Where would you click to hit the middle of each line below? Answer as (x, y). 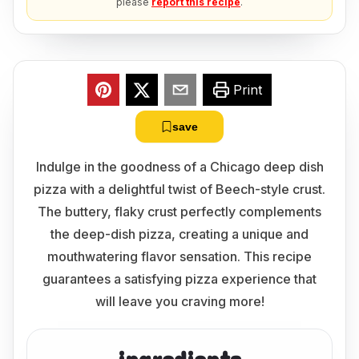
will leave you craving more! (179, 301)
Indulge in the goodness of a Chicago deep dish (179, 167)
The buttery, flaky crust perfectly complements (179, 212)
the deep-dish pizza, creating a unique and (179, 234)
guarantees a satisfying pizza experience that (179, 279)
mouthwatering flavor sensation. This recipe (179, 256)
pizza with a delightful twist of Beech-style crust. (179, 189)
